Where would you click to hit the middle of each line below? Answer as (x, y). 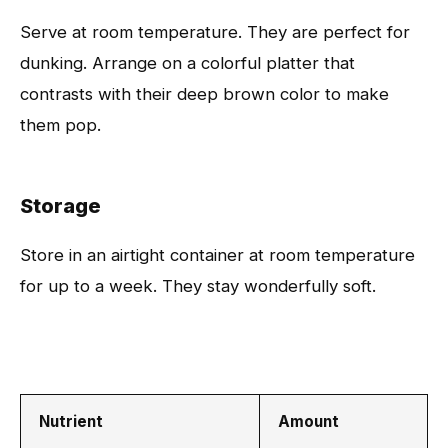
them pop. (60, 125)
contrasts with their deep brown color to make (204, 94)
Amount (309, 421)
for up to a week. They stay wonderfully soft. (198, 286)
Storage (60, 206)
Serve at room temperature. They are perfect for (215, 32)
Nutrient (71, 421)
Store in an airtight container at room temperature (217, 255)
